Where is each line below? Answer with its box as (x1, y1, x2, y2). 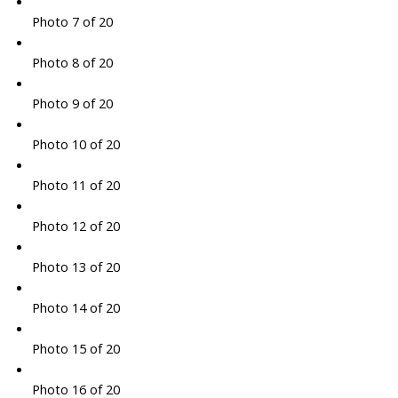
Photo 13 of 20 (31, 258, 120, 276)
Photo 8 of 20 (31, 53, 113, 72)
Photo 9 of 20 (31, 94, 113, 113)
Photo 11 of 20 (31, 176, 120, 195)
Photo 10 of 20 (31, 135, 120, 154)
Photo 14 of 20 (31, 298, 120, 317)
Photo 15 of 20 (31, 339, 120, 358)
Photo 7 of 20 (31, 12, 113, 31)
